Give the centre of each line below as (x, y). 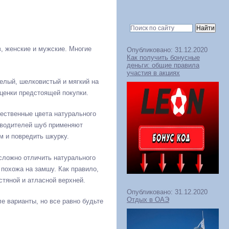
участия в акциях (153, 73)
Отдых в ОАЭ (148, 199)
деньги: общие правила (163, 65)
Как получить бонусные (163, 58)
